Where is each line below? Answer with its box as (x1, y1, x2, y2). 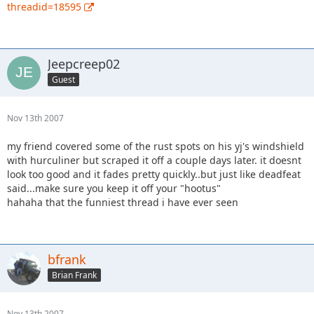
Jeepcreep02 (48, 55, 120, 72)
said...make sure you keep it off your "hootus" (7, 181, 221, 195)
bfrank (48, 250, 86, 268)
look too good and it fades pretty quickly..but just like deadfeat (7, 167, 301, 181)
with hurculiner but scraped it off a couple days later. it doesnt (7, 153, 301, 167)
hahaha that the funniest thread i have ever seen (7, 195, 238, 209)
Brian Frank (52, 269, 97, 282)
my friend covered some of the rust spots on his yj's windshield (7, 139, 304, 153)
